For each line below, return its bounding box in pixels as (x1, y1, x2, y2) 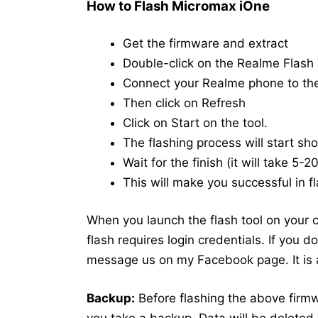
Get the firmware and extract (123, 35, 288, 50)
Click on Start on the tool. (123, 115, 268, 130)
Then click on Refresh (123, 95, 246, 110)
